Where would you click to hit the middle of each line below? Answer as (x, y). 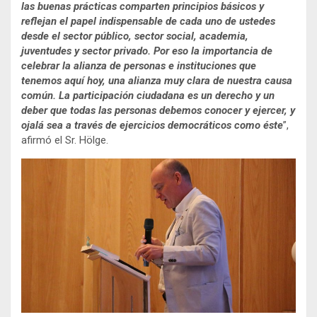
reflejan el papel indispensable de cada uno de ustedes (148, 22)
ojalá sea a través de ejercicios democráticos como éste (152, 126)
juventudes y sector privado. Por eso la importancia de (147, 51)
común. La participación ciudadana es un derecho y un (148, 96)
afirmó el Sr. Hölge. (65, 140)
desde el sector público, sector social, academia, (135, 36)
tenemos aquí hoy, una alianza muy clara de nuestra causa (157, 81)
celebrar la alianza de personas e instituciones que (139, 66)
